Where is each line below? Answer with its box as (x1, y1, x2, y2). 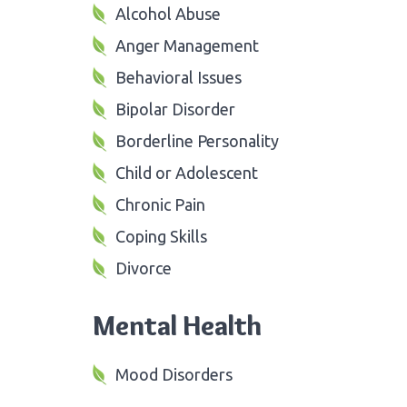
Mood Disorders (115, 364, 233, 383)
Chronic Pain (115, 194, 205, 213)
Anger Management (115, 35, 259, 55)
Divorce (115, 258, 172, 277)
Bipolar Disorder (115, 99, 235, 118)
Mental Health (93, 308, 262, 342)
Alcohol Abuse (115, 4, 221, 23)
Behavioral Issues (115, 67, 242, 86)
